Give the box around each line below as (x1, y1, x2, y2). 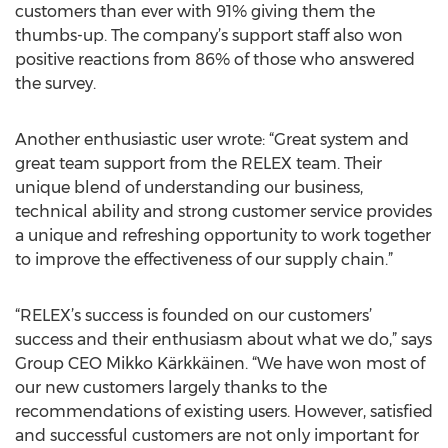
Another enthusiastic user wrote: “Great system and (15, 130, 409, 149)
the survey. (15, 74, 96, 93)
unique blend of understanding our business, (15, 178, 363, 197)
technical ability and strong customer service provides (15, 202, 432, 221)
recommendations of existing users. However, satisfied (15, 402, 433, 421)
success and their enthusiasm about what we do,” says (15, 330, 432, 349)
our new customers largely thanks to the (15, 378, 327, 397)
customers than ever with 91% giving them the (15, 2, 375, 21)
